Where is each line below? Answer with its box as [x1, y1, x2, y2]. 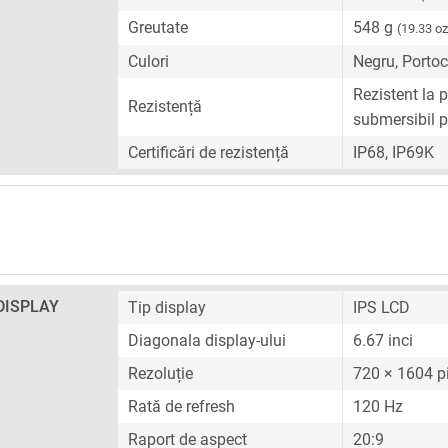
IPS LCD [353, 298, 410, 317]
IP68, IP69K [353, 143, 434, 162]
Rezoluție [128, 364, 193, 383]
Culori [128, 52, 169, 71]
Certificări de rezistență [128, 143, 289, 162]
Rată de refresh [128, 397, 235, 416]
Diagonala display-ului [128, 331, 286, 350]
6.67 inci [353, 331, 413, 350]
